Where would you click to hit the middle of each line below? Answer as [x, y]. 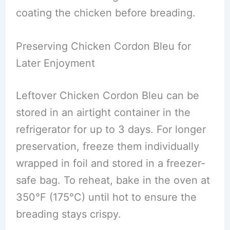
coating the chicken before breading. [106, 13]
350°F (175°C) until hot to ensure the [106, 197]
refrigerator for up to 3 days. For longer [111, 129]
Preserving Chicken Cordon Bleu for [103, 46]
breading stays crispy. [68, 214]
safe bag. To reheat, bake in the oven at [113, 180]
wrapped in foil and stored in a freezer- [110, 163]
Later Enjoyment [55, 63]
